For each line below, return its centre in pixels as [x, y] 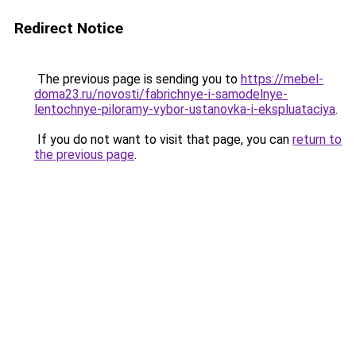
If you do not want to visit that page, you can [163, 139]
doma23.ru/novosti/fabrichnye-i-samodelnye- [161, 94]
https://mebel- [282, 79]
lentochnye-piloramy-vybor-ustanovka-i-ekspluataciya [185, 109]
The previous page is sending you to [137, 79]
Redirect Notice [69, 28]
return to [317, 139]
